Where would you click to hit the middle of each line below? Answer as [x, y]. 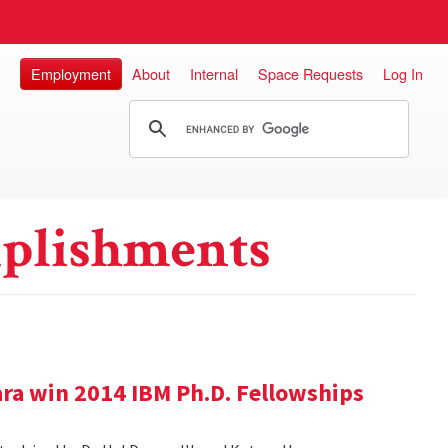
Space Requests [310, 73]
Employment [71, 73]
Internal [214, 73]
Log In [403, 73]
